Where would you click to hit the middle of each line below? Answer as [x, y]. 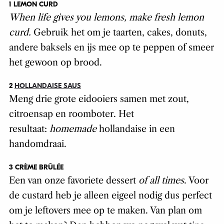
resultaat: [29, 129]
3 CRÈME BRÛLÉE [36, 167]
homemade [74, 129]
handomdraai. [37, 144]
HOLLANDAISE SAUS [47, 86]
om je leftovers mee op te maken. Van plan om [105, 211]
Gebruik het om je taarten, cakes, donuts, [120, 33]
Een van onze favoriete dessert [73, 181]
